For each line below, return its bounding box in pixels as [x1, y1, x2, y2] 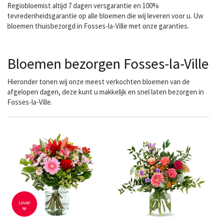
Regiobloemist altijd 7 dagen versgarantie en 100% [7, 1, 159, 10]
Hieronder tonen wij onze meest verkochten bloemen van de [7, 77, 190, 86]
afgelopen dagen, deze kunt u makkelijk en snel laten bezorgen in [7, 87, 204, 96]
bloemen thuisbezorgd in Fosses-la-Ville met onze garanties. [7, 21, 189, 31]
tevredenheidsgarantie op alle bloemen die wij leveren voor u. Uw [7, 11, 203, 20]
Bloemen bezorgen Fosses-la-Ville [7, 54, 209, 73]
